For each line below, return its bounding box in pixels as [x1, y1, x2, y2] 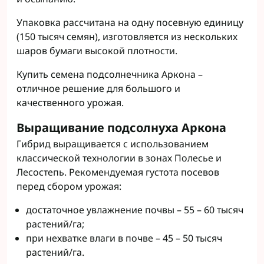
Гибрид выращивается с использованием [16, 137, 209, 150]
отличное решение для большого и [16, 82, 180, 95]
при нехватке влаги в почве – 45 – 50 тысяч [26, 232, 222, 245]
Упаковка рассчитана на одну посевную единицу [16, 16, 243, 29]
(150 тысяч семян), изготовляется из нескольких [16, 30, 237, 43]
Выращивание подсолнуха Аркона [16, 120, 226, 136]
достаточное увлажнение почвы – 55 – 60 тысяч [26, 203, 243, 216]
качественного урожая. [16, 96, 124, 109]
